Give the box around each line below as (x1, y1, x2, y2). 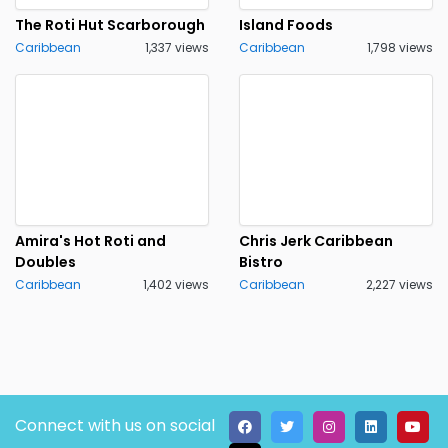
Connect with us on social (15, 414, 215, 437)
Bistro (239, 252, 283, 272)
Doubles (15, 252, 76, 272)
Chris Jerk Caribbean (239, 231, 393, 251)
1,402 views (143, 276, 209, 293)
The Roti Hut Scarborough (15, 15, 205, 35)
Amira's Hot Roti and (15, 231, 166, 251)
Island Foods (239, 15, 333, 35)
